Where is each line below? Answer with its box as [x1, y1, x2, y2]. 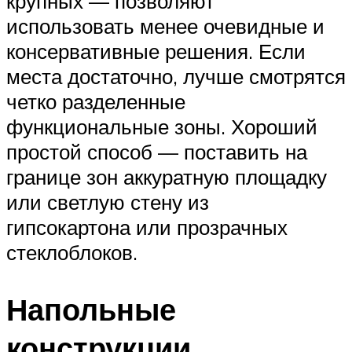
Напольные [6, 290, 176, 329]
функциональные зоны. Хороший [6, 114, 317, 140]
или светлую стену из [6, 189, 209, 215]
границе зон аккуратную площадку [6, 164, 327, 190]
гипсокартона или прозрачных [6, 214, 288, 240]
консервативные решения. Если [6, 38, 306, 64]
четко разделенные [6, 89, 185, 115]
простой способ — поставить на [6, 139, 307, 165]
